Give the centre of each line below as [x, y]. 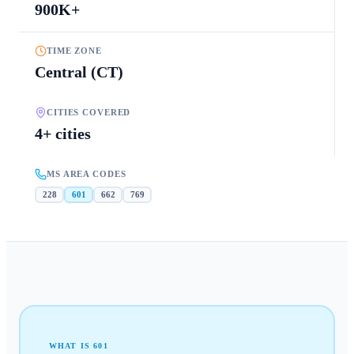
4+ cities [63, 133]
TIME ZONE [74, 51]
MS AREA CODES [87, 174]
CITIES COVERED [89, 113]
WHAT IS [71, 346]
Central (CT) [79, 72]
